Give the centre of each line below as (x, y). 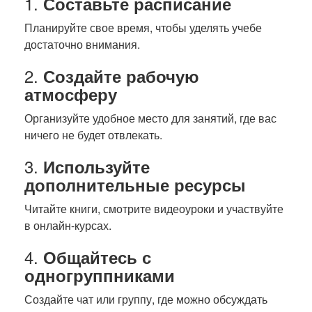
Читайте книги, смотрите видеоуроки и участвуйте (154, 209)
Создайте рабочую (121, 76)
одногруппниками (100, 275)
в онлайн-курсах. (68, 225)
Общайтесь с (97, 257)
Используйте (96, 166)
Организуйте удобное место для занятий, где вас (150, 118)
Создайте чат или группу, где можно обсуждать (146, 299)
